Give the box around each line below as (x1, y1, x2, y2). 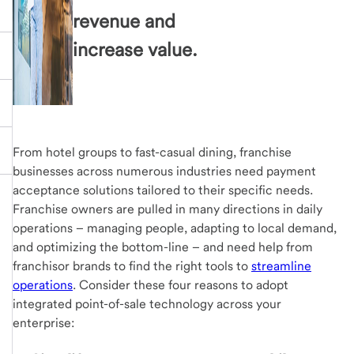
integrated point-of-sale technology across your (13, 296, 281, 311)
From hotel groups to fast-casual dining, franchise (13, 145, 292, 160)
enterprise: (13, 315, 74, 330)
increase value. (73, 38, 198, 62)
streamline (251, 258, 311, 273)
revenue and (73, 9, 176, 33)
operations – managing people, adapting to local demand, (13, 220, 337, 235)
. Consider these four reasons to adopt (73, 277, 288, 292)
